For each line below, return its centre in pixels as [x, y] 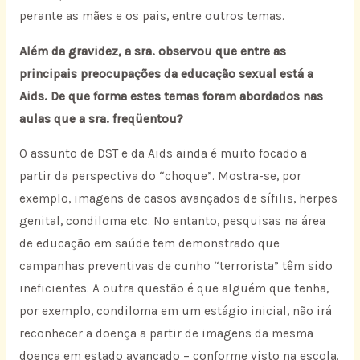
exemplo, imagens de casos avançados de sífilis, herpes [178, 199]
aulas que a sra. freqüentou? [101, 119]
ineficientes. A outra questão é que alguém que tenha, [174, 289]
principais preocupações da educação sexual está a [166, 74]
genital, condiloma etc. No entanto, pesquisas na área [172, 221]
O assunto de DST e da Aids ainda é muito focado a [163, 154]
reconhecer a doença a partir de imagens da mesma [166, 334]
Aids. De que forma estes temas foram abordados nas [171, 96]
